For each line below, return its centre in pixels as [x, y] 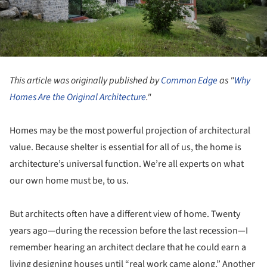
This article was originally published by [85, 80]
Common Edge [189, 80]
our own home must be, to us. [69, 180]
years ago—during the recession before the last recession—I [129, 230]
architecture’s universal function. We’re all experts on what [127, 164]
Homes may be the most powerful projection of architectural [130, 130]
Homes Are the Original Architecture [78, 97]
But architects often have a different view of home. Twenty [125, 214]
